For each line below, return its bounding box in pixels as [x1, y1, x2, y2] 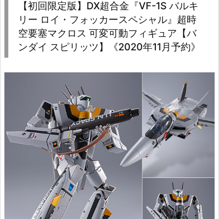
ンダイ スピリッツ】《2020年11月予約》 [18, 41, 200, 53]
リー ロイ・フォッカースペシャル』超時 [18, 13, 197, 25]
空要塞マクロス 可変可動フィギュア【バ [18, 27, 197, 39]
